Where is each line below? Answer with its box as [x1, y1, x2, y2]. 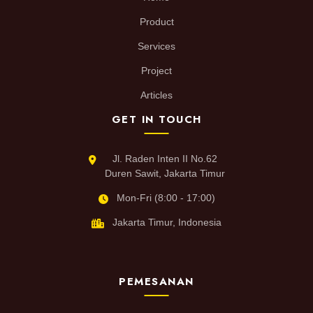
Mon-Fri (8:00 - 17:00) [116, 192, 215, 203]
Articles [140, 89, 173, 101]
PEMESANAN [119, 274, 194, 289]
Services [138, 41, 175, 52]
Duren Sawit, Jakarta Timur [104, 168, 225, 179]
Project [141, 65, 172, 76]
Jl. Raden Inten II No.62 [112, 153, 217, 164]
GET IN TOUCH [111, 112, 202, 127]
